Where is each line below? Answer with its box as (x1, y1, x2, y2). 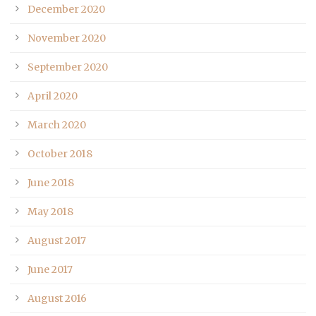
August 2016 (28, 291, 87, 305)
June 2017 (28, 262, 73, 276)
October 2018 (28, 147, 92, 160)
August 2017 (28, 233, 86, 247)
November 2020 (28, 31, 106, 44)
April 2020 (28, 89, 78, 102)
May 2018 (28, 205, 73, 218)
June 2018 (28, 176, 74, 189)
